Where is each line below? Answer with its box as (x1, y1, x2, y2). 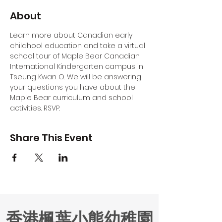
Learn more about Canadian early (10, 30, 134, 40)
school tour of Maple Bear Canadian (10, 51, 142, 61)
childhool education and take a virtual (10, 41, 147, 51)
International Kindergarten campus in (10, 61, 145, 71)
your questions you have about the (10, 82, 137, 92)
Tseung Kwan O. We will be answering (10, 72, 143, 82)
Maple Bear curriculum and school (10, 93, 135, 103)
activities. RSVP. (10, 103, 60, 113)
